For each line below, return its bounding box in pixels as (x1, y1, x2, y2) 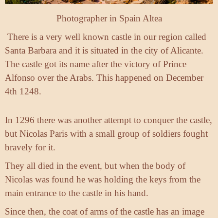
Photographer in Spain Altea (56, 13, 162, 23)
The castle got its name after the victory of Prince (5, 58, 186, 69)
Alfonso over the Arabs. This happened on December (5, 72, 203, 83)
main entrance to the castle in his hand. (5, 187, 148, 198)
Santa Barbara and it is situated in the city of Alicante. (5, 45, 203, 55)
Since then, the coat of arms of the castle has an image (5, 206, 204, 217)
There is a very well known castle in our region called (5, 31, 206, 42)
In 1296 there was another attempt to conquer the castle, (5, 114, 212, 125)
